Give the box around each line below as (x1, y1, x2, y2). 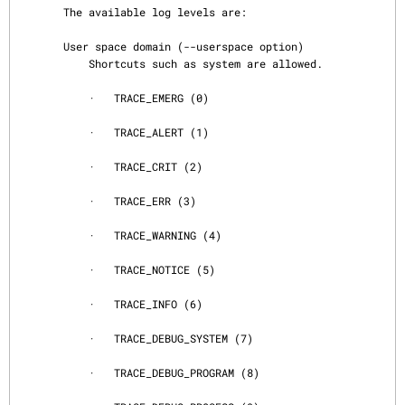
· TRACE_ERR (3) (19, 193, 89, 208)
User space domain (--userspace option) (19, 39, 63, 53)
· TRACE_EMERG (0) (19, 90, 89, 105)
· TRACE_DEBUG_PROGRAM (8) (19, 365, 89, 380)
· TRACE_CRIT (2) (19, 159, 89, 174)
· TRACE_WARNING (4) (19, 228, 89, 242)
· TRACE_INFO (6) (19, 297, 89, 311)
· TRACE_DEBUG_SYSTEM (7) (19, 331, 89, 345)
